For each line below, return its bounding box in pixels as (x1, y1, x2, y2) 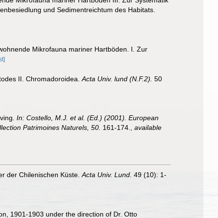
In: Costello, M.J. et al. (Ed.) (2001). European (17, 114, 159, 122)
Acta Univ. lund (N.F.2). (82, 74, 152, 83)
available (134, 124, 162, 132)
